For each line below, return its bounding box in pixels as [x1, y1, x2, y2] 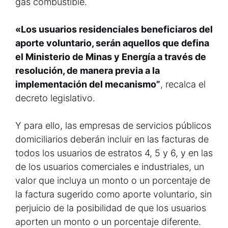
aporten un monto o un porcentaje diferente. [15, 216, 201, 227]
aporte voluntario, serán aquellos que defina [15, 38, 209, 48]
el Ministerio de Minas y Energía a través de [15, 51, 206, 62]
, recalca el [160, 79, 206, 90]
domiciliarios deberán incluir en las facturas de [15, 134, 209, 145]
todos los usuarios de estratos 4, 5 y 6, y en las [15, 148, 213, 158]
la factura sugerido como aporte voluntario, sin [15, 189, 212, 199]
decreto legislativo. [15, 93, 95, 103]
